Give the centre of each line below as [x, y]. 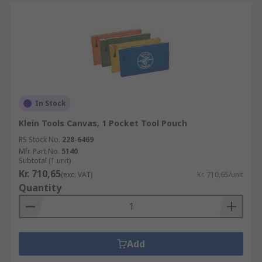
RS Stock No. [39, 139]
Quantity [40, 188]
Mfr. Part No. [39, 151]
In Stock [51, 103]
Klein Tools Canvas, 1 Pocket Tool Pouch [103, 123]
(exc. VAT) [77, 175]
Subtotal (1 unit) [45, 161]
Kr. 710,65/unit [220, 175]
